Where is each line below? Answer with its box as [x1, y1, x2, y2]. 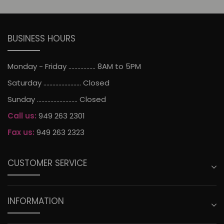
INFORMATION [7, 195, 64, 207]
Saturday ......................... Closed [7, 77, 109, 88]
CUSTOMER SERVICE [7, 157, 87, 169]
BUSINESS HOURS [7, 32, 75, 44]
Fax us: [7, 127, 34, 138]
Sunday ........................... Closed [7, 93, 106, 104]
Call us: [7, 110, 36, 121]
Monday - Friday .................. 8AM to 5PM [7, 60, 141, 71]
